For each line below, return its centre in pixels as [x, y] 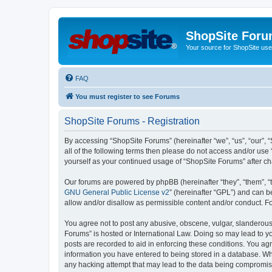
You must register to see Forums [127, 96]
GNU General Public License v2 [117, 192]
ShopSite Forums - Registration [132, 121]
